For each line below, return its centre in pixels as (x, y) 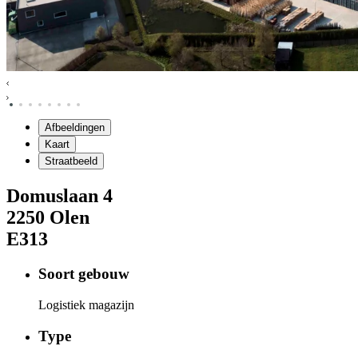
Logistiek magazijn (86, 305)
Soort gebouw (84, 274)
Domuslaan (52, 195)
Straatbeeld (71, 161)
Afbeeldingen (75, 127)
